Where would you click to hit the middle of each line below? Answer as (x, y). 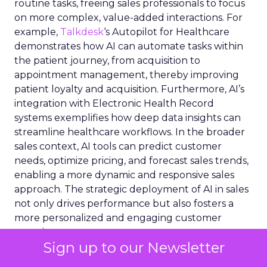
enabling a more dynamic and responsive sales (124, 175)
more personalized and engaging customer (118, 218)
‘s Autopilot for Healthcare (167, 32)
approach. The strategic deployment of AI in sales (131, 189)
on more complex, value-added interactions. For (128, 18)
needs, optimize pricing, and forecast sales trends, (131, 161)
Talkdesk (82, 32)
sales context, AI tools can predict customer (118, 146)
